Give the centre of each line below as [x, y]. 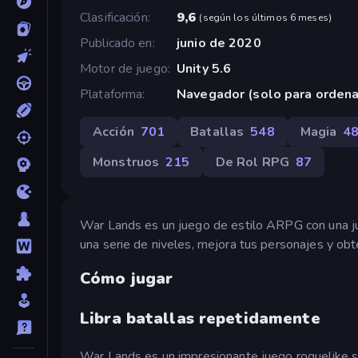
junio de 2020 [219, 43]
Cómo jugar [127, 279]
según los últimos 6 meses [265, 17]
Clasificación [114, 17]
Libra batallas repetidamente [200, 319]
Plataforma [111, 94]
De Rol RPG [252, 162]
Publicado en [116, 43]
